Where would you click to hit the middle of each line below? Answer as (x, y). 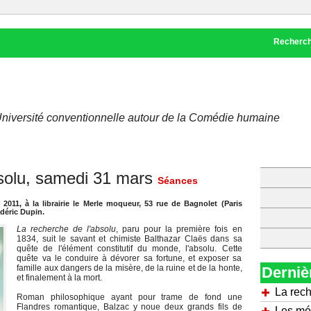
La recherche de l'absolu (67, 229)
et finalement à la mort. (60, 278)
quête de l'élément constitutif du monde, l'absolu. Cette (129, 249)
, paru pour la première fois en (179, 229)
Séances (177, 180)
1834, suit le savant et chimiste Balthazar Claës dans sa (129, 239)
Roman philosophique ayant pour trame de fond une (129, 297)
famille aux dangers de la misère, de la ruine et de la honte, (129, 268)
